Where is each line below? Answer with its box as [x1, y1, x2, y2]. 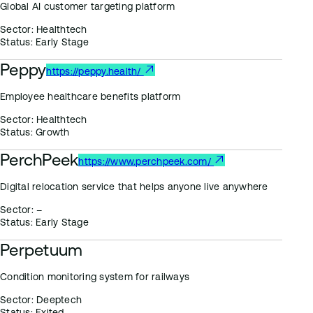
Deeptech [33, 294, 82, 305]
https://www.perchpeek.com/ [78, 156, 214, 167]
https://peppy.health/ [46, 66, 144, 77]
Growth [32, 126, 70, 138]
